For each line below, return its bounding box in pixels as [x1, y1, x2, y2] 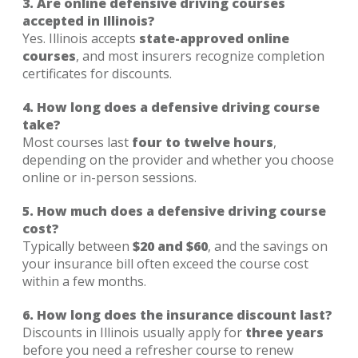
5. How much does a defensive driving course [22, 201, 326, 220]
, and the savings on [208, 237, 328, 255]
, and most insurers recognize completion [76, 46, 324, 65]
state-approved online [139, 29, 289, 47]
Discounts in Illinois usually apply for [22, 323, 245, 341]
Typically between [22, 237, 133, 255]
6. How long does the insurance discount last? [22, 305, 332, 324]
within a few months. [22, 272, 146, 290]
